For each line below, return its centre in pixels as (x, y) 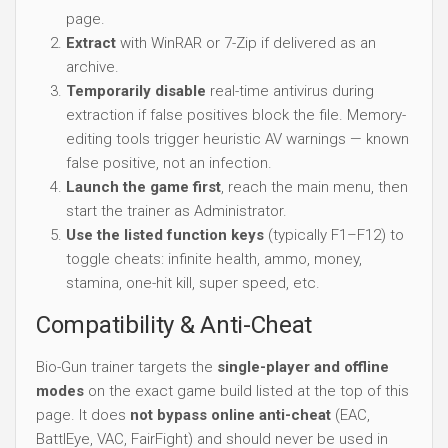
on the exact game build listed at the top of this (246, 390)
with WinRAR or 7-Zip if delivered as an (246, 42)
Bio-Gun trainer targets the (126, 366)
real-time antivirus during (290, 90)
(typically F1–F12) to (334, 234)
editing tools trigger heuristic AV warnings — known (237, 138)
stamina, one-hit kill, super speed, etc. (193, 282)
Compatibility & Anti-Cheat (174, 324)
